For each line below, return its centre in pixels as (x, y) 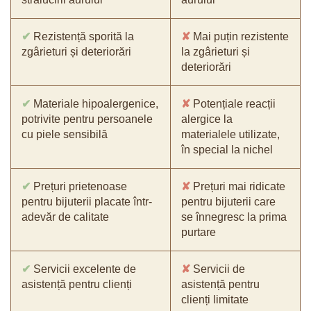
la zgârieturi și (216, 52)
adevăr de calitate (65, 217)
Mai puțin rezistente (239, 36)
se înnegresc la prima (234, 217)
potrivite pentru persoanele (87, 119)
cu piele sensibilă (65, 134)
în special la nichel (227, 150)
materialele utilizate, (230, 134)
